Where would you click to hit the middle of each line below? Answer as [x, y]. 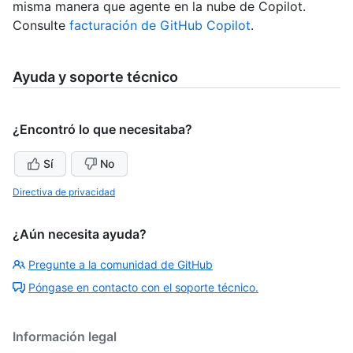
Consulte [41, 26]
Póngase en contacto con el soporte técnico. [143, 288]
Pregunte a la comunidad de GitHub [121, 265]
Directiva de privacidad [64, 192]
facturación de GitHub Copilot [160, 26]
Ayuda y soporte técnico [95, 77]
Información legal [65, 337]
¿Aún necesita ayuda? [80, 234]
